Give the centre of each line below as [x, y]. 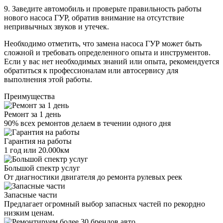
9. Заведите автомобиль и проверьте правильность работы [103, 8]
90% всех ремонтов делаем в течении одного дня [87, 123]
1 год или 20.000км [37, 150]
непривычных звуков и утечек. [56, 26]
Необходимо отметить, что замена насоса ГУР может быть [103, 43]
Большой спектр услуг [42, 168]
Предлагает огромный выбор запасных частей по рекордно [105, 204]
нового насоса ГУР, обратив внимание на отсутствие [94, 17]
